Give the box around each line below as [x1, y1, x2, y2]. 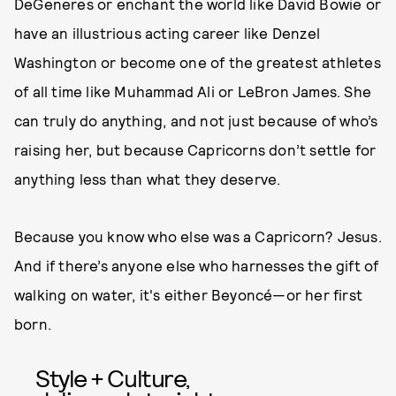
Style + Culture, [35, 362, 190, 392]
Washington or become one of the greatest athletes [14, 53, 381, 71]
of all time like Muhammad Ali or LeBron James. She [14, 82, 372, 100]
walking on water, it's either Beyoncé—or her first [14, 286, 363, 303]
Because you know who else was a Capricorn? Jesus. [14, 227, 382, 245]
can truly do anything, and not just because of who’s [14, 111, 378, 129]
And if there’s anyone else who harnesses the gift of [14, 256, 379, 274]
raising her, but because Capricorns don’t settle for [14, 141, 377, 158]
